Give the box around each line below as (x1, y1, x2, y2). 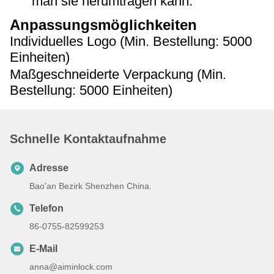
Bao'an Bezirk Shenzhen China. (29, 181, 152, 191)
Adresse (29, 163, 68, 173)
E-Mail (29, 243, 57, 254)
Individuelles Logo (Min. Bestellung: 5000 (10, 34, 252, 49)
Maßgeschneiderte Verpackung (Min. (10, 67, 226, 82)
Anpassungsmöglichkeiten (10, 17, 197, 33)
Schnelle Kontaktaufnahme (10, 132, 166, 146)
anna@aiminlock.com (29, 262, 113, 272)
